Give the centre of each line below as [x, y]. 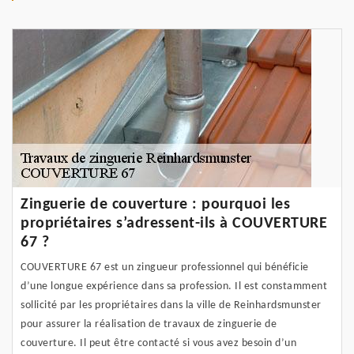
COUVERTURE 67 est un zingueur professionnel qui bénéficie [165, 268]
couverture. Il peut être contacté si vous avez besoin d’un [158, 344]
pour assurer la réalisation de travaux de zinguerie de [149, 325]
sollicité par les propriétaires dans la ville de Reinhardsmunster [171, 306]
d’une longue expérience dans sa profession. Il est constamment [174, 287]
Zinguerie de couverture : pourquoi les [155, 205]
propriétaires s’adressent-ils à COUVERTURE [174, 224]
